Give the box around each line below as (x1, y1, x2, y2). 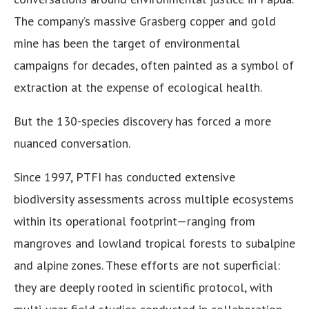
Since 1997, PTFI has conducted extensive (14, 169, 235, 186)
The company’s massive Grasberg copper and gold (14, 13, 276, 30)
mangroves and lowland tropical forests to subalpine (14, 235, 295, 252)
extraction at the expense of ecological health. (14, 79, 262, 96)
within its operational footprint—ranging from (14, 213, 255, 230)
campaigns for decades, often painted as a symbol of (14, 57, 294, 74)
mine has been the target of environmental (14, 35, 240, 52)
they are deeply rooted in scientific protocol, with (14, 279, 272, 296)
